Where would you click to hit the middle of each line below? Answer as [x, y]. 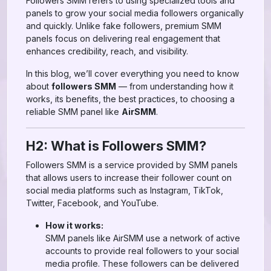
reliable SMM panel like [74, 112]
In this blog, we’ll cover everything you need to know [132, 73]
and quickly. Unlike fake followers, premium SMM [124, 26]
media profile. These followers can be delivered [142, 263]
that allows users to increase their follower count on [129, 178]
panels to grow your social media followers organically [135, 13]
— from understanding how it [175, 86]
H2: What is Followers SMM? [116, 146]
